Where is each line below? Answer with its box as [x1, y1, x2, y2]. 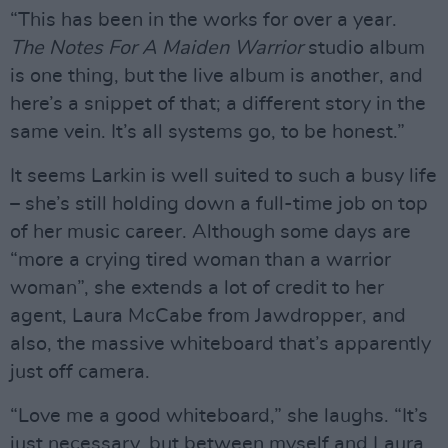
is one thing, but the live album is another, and [10, 66, 423, 87]
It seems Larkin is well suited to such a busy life [10, 166, 437, 187]
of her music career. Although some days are [10, 222, 411, 243]
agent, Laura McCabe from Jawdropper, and [10, 306, 406, 327]
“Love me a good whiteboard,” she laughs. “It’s [10, 406, 428, 427]
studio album [303, 38, 425, 59]
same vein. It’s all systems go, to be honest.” [10, 122, 405, 143]
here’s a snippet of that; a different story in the [10, 94, 426, 115]
